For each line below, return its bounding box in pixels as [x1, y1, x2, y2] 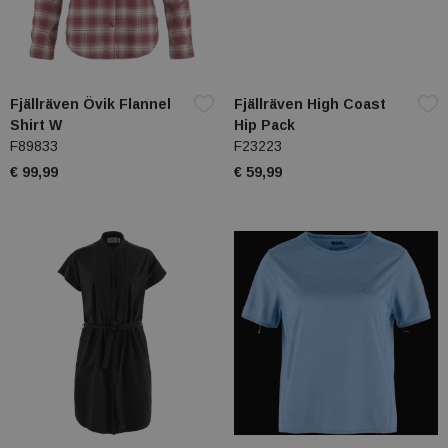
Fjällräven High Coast [234, 96, 386, 113]
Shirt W [10, 117, 62, 134]
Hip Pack [234, 117, 295, 134]
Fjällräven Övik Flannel [10, 96, 171, 113]
